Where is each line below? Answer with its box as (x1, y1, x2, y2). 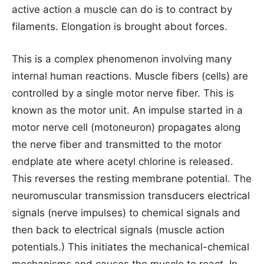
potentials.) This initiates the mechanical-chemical (12, 241, 249, 253)
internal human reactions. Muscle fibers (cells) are (12, 70, 248, 82)
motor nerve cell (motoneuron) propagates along (12, 121, 240, 134)
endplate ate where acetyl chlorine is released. (12, 156, 233, 168)
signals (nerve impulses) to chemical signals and (12, 207, 240, 219)
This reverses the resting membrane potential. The (12, 173, 252, 185)
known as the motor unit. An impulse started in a (12, 104, 243, 117)
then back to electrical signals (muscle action (12, 224, 225, 236)
